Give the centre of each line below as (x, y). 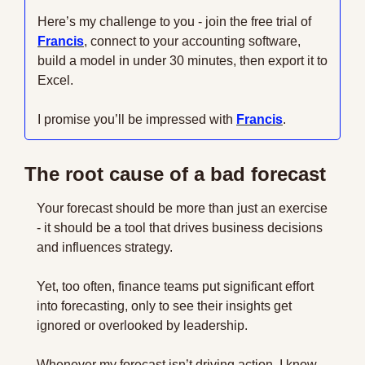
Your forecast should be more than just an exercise (182, 208)
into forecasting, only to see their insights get (164, 306)
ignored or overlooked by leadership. (142, 325)
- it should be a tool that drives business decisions (180, 228)
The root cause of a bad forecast (175, 174)
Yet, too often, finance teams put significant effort (175, 286)
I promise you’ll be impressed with (137, 119)
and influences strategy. (106, 247)
